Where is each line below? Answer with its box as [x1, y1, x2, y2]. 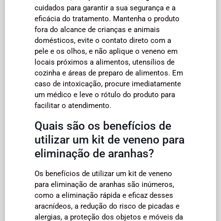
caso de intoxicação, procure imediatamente [35, 79, 181, 88]
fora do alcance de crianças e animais [35, 25, 160, 34]
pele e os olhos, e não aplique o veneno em [35, 46, 178, 56]
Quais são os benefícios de [35, 118, 171, 133]
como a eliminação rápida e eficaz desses [35, 190, 173, 200]
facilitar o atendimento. [35, 101, 111, 110]
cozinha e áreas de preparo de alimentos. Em [35, 68, 183, 77]
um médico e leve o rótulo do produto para [35, 90, 175, 99]
